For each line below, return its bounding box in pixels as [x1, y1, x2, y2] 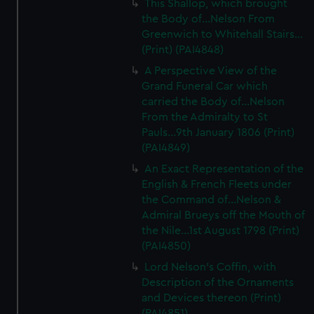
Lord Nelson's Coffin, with [144, 261, 277, 273]
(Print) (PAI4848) [142, 44, 224, 55]
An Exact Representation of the [144, 163, 304, 175]
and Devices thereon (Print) [142, 292, 282, 303]
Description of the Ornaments [142, 277, 294, 288]
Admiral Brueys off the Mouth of [142, 210, 306, 221]
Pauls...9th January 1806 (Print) [142, 127, 295, 138]
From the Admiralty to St [142, 111, 268, 123]
